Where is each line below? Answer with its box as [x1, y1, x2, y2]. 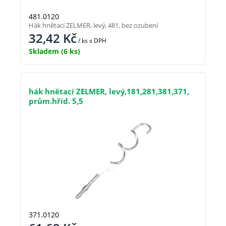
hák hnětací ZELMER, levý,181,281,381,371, [29, 86, 189, 97]
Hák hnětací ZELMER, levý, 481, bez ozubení [29, 21, 158, 30]
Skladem [29, 46, 59, 56]
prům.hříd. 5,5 [29, 96, 83, 106]
